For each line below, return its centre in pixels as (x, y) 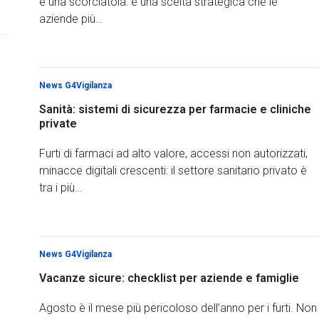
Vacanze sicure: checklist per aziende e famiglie (169, 278)
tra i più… (60, 188)
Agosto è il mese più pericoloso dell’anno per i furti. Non (178, 308)
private (58, 124)
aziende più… (70, 19)
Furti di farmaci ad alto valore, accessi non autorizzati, (173, 153)
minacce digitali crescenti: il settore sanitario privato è (173, 171)
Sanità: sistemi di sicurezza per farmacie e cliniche (175, 109)
